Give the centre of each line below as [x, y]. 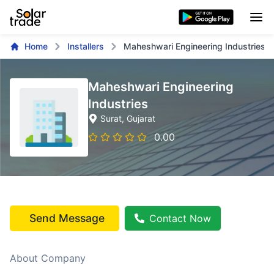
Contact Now [180, 218]
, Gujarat [139, 118]
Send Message [67, 218]
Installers [86, 46]
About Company [48, 258]
